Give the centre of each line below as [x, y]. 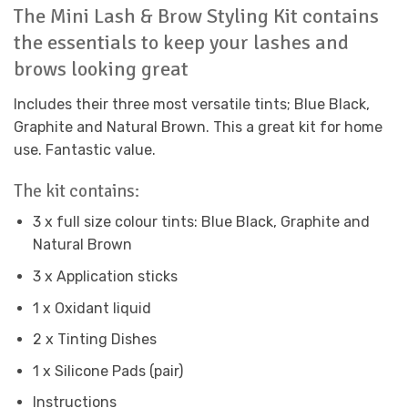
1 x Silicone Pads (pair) [107, 371]
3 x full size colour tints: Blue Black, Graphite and [201, 222]
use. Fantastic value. [85, 149]
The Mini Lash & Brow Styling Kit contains [196, 16]
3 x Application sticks [105, 276]
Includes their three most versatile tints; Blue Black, [192, 104]
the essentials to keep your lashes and [181, 42]
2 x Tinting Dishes [94, 340]
